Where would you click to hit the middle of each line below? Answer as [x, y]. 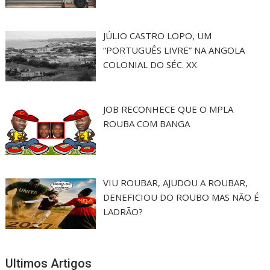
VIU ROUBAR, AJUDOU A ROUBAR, [175, 183]
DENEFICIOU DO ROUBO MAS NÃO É [181, 197]
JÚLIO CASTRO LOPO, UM [157, 35]
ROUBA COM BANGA [146, 124]
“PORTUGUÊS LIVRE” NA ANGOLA [174, 50]
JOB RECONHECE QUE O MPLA [168, 109]
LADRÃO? [123, 212]
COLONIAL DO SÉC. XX [150, 64]
